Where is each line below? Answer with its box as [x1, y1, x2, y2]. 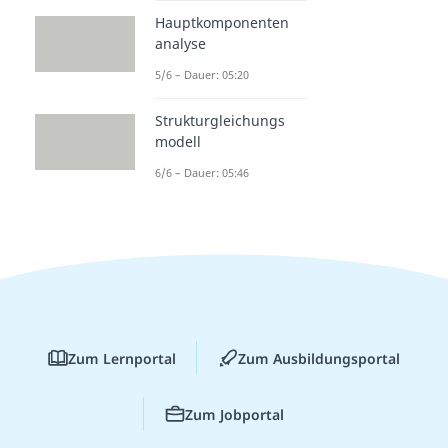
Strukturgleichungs [155, 110, 285, 130]
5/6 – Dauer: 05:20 [155, 66, 249, 82]
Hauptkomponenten [155, 12, 289, 32]
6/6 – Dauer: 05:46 [155, 164, 249, 180]
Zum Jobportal [184, 404, 284, 424]
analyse [155, 33, 206, 53]
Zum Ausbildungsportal [238, 348, 400, 368]
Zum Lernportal [68, 348, 176, 368]
